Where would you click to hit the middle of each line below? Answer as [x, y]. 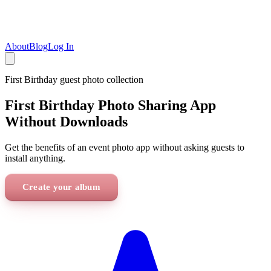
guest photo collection [100, 80]
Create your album [61, 187]
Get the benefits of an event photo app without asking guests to [125, 147]
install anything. [35, 158]
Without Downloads [66, 121]
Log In [61, 46]
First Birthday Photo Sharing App [110, 105]
